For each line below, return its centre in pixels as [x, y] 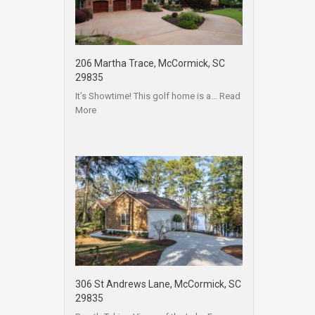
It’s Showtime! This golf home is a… [147, 96]
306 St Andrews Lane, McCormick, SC [158, 284]
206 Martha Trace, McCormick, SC [150, 63]
